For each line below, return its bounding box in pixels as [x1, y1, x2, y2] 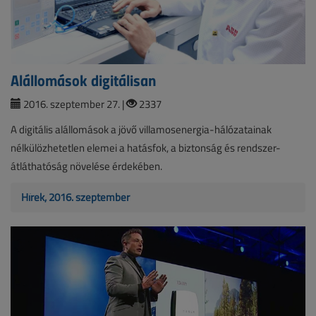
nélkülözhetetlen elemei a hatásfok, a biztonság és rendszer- [11, 140, 281, 156]
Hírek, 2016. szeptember [21, 190, 130, 205]
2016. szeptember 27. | [21, 97, 126, 112]
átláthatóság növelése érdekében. [11, 159, 162, 174]
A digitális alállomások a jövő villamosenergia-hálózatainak [11, 122, 272, 138]
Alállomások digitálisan [11, 68, 156, 92]
